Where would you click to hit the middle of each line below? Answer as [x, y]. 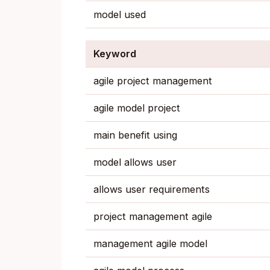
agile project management [152, 80]
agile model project [137, 108]
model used [119, 15]
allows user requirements [151, 189]
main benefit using [135, 135]
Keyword [115, 53]
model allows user [135, 162]
